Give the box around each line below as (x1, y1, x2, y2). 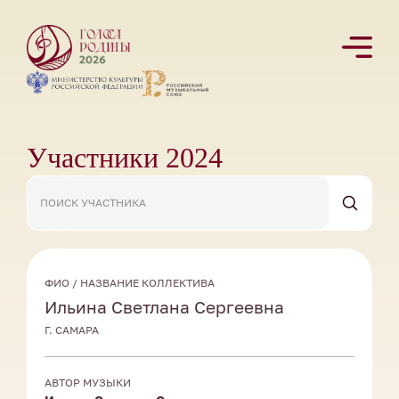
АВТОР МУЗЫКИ (45, 376, 131, 390)
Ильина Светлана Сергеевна (45, 297, 284, 318)
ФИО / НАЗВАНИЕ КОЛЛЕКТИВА (45, 276, 215, 290)
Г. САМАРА (45, 323, 99, 338)
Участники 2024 (27, 142, 223, 175)
